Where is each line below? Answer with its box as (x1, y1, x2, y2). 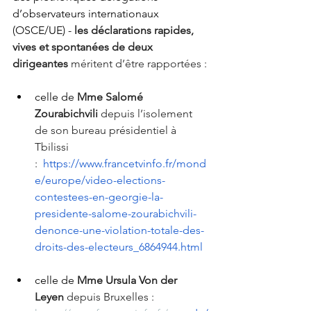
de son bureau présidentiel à (35, 124, 179, 137)
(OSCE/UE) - (12, 24, 72, 37)
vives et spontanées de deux (12, 40, 155, 54)
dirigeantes (12, 57, 71, 71)
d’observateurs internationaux (12, 7, 162, 21)
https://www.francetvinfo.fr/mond (43, 157, 206, 171)
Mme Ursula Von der (74, 274, 180, 287)
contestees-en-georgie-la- (35, 190, 163, 204)
